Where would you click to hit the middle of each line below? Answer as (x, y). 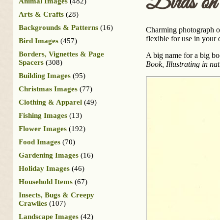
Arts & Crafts (41, 14)
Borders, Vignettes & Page (61, 54)
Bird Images (39, 41)
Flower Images (43, 128)
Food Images (40, 142)
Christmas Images (48, 89)
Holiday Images (44, 168)
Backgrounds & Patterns (58, 27)
